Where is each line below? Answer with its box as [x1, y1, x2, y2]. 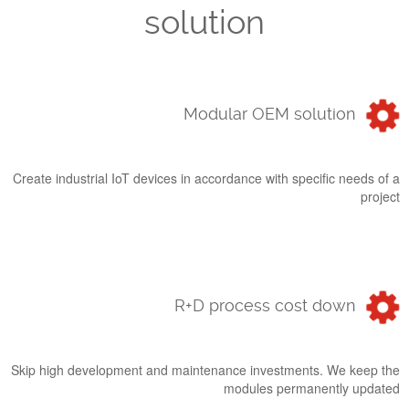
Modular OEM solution [184, 105, 356, 123]
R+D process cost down [174, 297, 356, 315]
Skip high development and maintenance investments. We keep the [11, 361, 400, 379]
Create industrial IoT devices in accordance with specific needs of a [13, 169, 400, 187]
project [361, 187, 400, 205]
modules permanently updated [224, 379, 400, 397]
